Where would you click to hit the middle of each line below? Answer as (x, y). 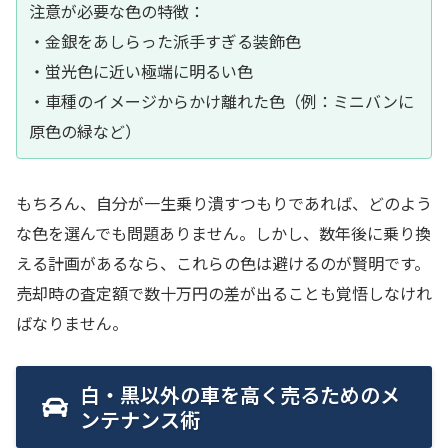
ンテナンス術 (140, 420)
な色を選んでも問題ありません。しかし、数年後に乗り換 (223, 232)
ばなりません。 (72, 322)
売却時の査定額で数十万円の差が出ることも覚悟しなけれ (224, 292)
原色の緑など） (85, 130)
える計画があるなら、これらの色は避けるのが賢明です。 (223, 262)
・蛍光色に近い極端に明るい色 (141, 70)
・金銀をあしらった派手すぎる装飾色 (165, 40)
